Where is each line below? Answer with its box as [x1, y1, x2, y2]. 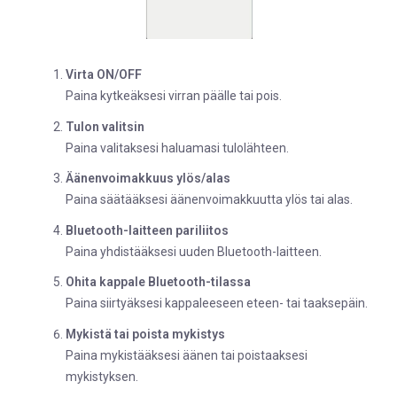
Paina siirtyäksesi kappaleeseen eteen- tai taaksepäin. [66, 296, 368, 311]
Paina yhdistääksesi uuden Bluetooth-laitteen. [66, 244, 322, 259]
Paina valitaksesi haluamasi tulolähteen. [66, 140, 289, 155]
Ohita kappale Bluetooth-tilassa [66, 275, 251, 290]
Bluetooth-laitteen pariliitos [66, 222, 229, 237]
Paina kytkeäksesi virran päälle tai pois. [66, 89, 282, 104]
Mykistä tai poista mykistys [66, 326, 225, 341]
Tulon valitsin [66, 119, 144, 134]
